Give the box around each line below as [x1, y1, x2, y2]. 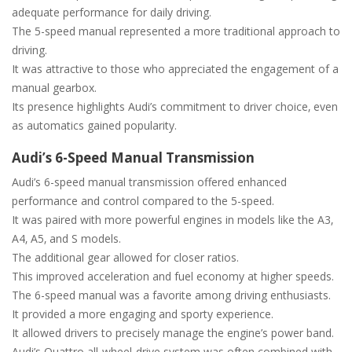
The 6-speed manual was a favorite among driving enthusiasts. [12, 287, 331, 302]
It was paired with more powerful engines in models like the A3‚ [12, 211, 333, 227]
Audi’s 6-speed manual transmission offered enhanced [12, 174, 287, 189]
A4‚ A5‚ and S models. [12, 230, 121, 246]
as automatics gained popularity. [12, 117, 177, 133]
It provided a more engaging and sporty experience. [12, 306, 273, 321]
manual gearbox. [12, 79, 97, 95]
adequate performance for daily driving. [12, 4, 211, 20]
